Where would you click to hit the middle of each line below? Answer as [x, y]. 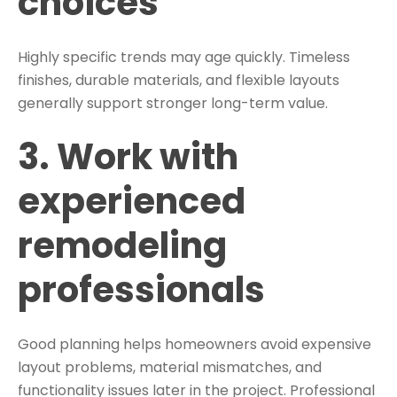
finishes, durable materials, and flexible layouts [179, 80]
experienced [132, 202]
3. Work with [128, 157]
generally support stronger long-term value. [173, 103]
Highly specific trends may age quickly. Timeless [184, 57]
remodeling [122, 246]
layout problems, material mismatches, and [170, 368]
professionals [141, 290]
